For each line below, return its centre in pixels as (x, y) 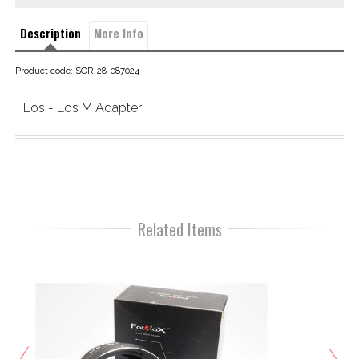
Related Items (179, 230)
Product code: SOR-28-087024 (77, 71)
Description (50, 34)
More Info (118, 34)
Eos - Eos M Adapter (82, 108)
